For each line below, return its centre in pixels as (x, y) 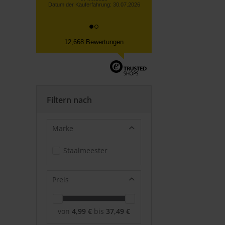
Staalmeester (85, 150)
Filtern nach (69, 100)
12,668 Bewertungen (94, 42)
